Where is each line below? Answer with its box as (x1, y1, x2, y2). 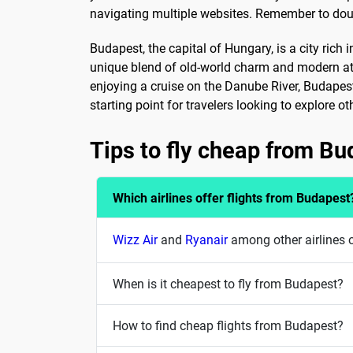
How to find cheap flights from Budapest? (113, 318, 344, 333)
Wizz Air (113, 232, 158, 248)
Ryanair (185, 232, 228, 248)
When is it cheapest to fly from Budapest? (113, 276, 344, 292)
